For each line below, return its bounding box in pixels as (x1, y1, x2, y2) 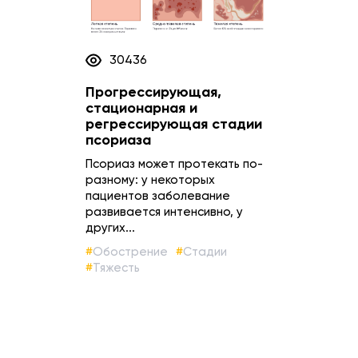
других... (86, 222, 135, 234)
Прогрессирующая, (86, 86, 221, 100)
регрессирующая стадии (86, 117, 262, 132)
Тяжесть (93, 262, 140, 274)
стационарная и (86, 101, 197, 116)
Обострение (93, 246, 168, 258)
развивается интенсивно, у (86, 206, 243, 218)
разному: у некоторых (86, 174, 215, 186)
